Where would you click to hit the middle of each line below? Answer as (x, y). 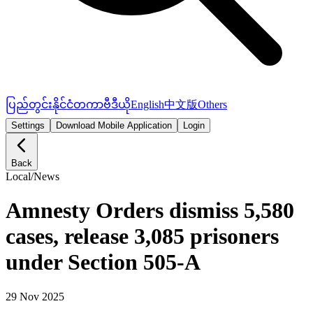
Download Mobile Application (114, 125)
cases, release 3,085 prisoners (142, 236)
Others (212, 104)
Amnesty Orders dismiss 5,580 (150, 211)
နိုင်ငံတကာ (78, 104)
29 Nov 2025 (35, 296)
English (147, 104)
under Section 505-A (103, 262)
